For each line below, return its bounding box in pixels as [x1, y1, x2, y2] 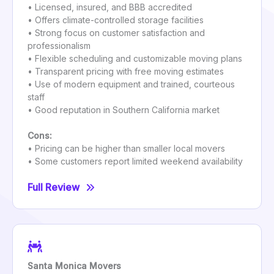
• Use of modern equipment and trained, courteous [28, 79, 235, 90]
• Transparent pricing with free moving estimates [28, 66, 224, 77]
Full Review [28, 181, 80, 194]
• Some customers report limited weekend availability [28, 156, 243, 167]
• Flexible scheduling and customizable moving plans [28, 53, 242, 64]
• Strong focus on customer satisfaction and [28, 28, 205, 39]
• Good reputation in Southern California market [28, 105, 220, 116]
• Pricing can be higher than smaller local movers [28, 143, 225, 154]
